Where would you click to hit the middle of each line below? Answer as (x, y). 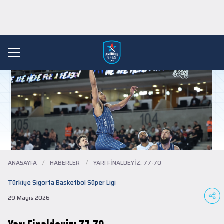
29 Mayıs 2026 (29, 198)
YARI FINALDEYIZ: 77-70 (127, 163)
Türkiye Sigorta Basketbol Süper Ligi (62, 183)
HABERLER (65, 163)
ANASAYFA (22, 163)
